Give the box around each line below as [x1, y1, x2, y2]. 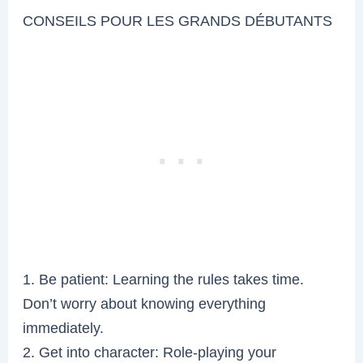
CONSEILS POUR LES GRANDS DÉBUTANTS [23, 11, 333, 29]
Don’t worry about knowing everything [23, 294, 267, 312]
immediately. [23, 318, 105, 336]
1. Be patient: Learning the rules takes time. [23, 270, 305, 288]
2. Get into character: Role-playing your [23, 343, 277, 361]
